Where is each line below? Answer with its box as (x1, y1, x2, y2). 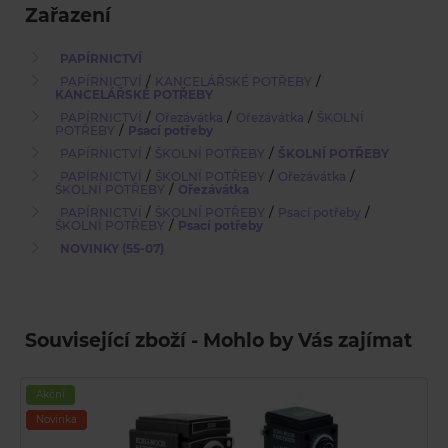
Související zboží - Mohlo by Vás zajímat (25, 329, 412, 353)
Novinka (36, 413, 77, 427)
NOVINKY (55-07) (60, 241, 164, 257)
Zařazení (25, 4, 111, 28)
